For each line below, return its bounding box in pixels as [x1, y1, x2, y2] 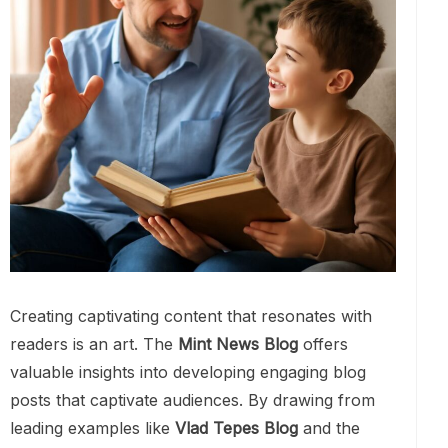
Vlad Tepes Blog [175, 418, 298, 439]
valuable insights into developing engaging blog [10, 362, 366, 383]
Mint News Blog [178, 334, 298, 355]
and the [298, 418, 360, 439]
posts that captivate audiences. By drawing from [10, 390, 375, 411]
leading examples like [10, 418, 175, 439]
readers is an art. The [10, 334, 178, 355]
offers [298, 334, 348, 355]
